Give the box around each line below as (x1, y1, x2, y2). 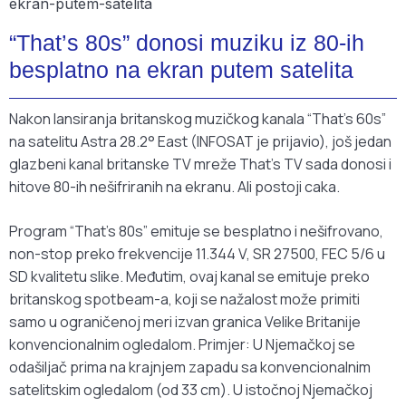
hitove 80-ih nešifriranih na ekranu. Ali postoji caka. (9, 177, 340, 198)
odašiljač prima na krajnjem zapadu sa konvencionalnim (9, 357, 371, 378)
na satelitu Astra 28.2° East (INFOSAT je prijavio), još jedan (9, 131, 391, 152)
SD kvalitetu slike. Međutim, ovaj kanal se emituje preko (9, 266, 370, 287)
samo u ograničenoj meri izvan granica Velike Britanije (9, 312, 361, 333)
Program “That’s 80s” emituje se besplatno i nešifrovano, (9, 221, 383, 242)
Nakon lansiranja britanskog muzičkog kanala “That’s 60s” (9, 109, 386, 130)
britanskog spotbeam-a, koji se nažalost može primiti (9, 289, 360, 310)
